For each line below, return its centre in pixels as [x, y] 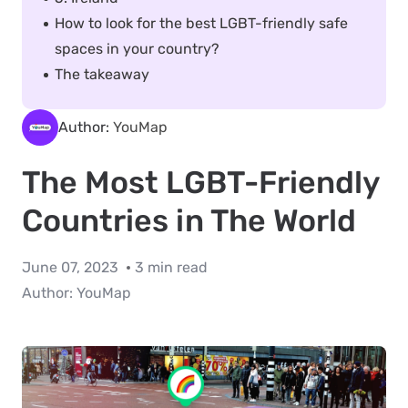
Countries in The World [189, 221]
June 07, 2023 [72, 267]
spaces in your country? [137, 49]
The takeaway [102, 74]
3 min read [171, 267]
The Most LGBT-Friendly [201, 183]
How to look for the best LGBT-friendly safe [201, 23]
